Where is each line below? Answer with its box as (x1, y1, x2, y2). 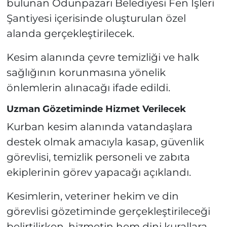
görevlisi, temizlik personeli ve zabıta (6, 150, 190, 163)
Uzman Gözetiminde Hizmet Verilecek (6, 103, 186, 115)
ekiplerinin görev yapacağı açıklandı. (6, 166, 191, 178)
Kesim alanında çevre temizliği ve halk (6, 51, 199, 64)
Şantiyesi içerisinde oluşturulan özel (6, 12, 186, 25)
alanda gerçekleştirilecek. (6, 27, 134, 40)
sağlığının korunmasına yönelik (6, 66, 166, 79)
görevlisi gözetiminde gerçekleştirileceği (6, 205, 210, 217)
